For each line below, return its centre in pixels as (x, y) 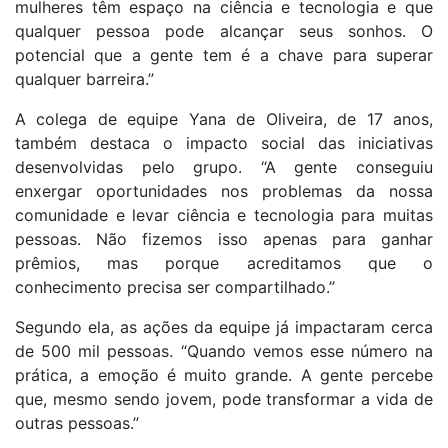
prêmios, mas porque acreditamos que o (224, 263)
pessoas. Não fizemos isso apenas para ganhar (224, 239)
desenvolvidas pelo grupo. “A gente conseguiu (224, 167)
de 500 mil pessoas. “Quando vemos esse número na (224, 351)
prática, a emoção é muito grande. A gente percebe (224, 375)
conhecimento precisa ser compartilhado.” (175, 287)
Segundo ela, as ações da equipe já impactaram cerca (224, 327)
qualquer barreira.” (84, 79)
